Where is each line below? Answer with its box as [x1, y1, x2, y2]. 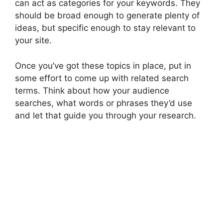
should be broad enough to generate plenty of [15, 10, 200, 21]
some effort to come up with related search [15, 73, 189, 83]
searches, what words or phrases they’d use [15, 98, 192, 108]
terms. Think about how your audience [15, 85, 169, 96]
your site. [15, 35, 52, 46]
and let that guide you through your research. [15, 110, 196, 120]
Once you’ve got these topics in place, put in [15, 60, 191, 71]
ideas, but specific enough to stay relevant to [15, 23, 196, 33]
